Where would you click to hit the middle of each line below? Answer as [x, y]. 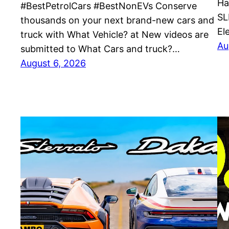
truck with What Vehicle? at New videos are [114, 35]
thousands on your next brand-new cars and [117, 20]
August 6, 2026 [53, 63]
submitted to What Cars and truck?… [100, 49]
